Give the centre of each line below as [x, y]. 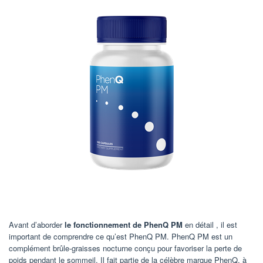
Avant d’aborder [37, 225]
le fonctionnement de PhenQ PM [124, 225]
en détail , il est [210, 225]
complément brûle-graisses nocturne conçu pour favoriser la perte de [125, 248]
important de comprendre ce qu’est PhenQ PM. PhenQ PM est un [121, 237]
